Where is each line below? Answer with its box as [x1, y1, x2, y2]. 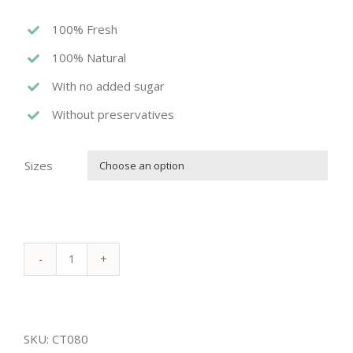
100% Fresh [52, 21, 117, 38]
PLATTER [70, 285, 123, 302]
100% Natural [52, 50, 126, 66]
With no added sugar [52, 78, 165, 95]
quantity [70, 309, 115, 325]
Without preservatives [52, 106, 174, 123]
